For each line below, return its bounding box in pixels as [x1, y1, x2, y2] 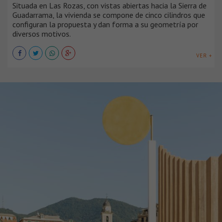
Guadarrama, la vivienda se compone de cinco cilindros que [12, 10, 205, 20]
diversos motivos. [12, 29, 71, 39]
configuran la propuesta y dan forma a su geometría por [12, 19, 198, 30]
